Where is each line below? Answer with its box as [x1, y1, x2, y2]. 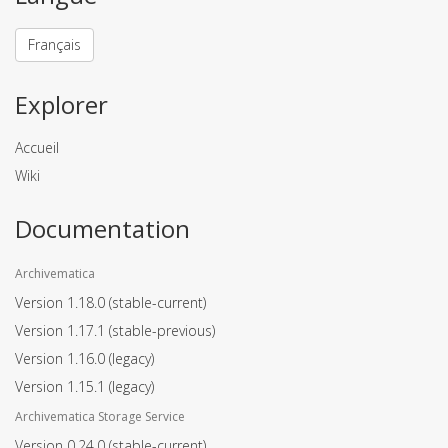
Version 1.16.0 [15, 348, 109, 368]
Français [28, 34, 81, 54]
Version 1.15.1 [15, 376, 109, 396]
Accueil [15, 137, 59, 157]
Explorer [15, 87, 108, 121]
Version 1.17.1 [15, 320, 109, 340]
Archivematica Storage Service [15, 407, 185, 425]
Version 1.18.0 [15, 292, 109, 312]
